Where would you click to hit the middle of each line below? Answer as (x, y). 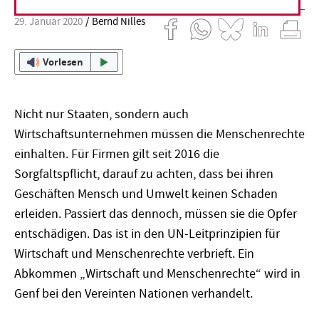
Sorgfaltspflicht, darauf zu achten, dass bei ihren (144, 174)
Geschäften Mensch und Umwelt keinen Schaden (146, 194)
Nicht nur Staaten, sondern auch (101, 114)
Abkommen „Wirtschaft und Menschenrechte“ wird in (157, 273)
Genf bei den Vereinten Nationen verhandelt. (134, 293)
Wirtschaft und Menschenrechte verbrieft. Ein (134, 253)
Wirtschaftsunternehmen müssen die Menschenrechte (159, 134)
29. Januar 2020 (48, 22)
